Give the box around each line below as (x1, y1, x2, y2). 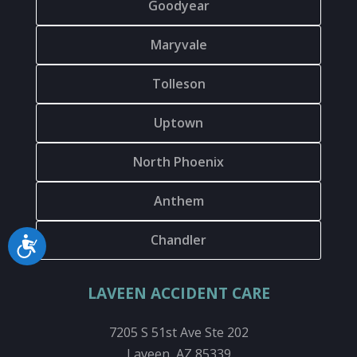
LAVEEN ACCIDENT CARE (87, 282, 270, 304)
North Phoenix (133, 153, 224, 171)
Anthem (153, 192, 204, 210)
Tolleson (151, 75, 206, 93)
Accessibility (38, 236, 112, 254)
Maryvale (150, 36, 207, 54)
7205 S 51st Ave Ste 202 (116, 324, 249, 342)
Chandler (151, 231, 206, 249)
